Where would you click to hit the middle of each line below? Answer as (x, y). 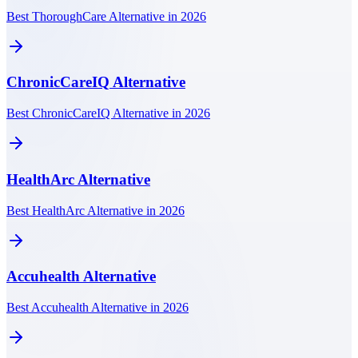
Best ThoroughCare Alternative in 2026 (106, 16)
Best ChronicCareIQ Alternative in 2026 (108, 113)
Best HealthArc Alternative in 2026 (95, 210)
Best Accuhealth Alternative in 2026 (97, 307)
